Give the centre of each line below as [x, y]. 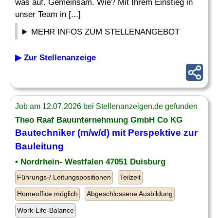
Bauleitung [39, 146]
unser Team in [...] [48, 14]
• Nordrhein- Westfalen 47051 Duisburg [90, 162]
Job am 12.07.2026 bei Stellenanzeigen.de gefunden [106, 106]
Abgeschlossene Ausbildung [130, 194]
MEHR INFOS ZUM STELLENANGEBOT [106, 32]
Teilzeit [130, 177]
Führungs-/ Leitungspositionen [64, 177]
